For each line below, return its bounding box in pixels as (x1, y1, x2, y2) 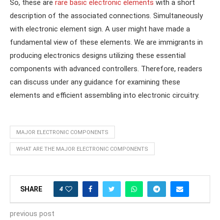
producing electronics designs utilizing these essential (10, 51, 186, 60)
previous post (10, 209, 55, 218)
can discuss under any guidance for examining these (10, 77, 180, 86)
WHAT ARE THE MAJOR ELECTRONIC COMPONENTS (16, 145, 148, 152)
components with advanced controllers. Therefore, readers (10, 64, 202, 73)
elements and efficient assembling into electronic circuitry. (10, 90, 199, 100)
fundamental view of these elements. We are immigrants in (10, 37, 203, 47)
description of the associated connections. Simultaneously (10, 11, 203, 20)
